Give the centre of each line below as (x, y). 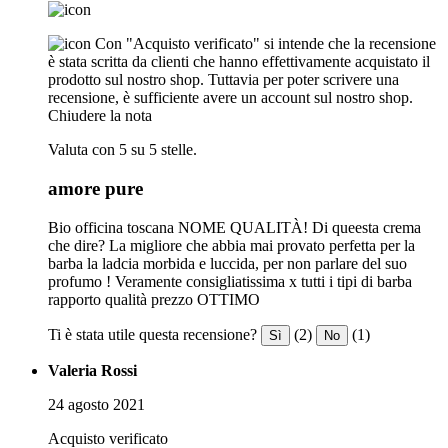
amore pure (95, 188)
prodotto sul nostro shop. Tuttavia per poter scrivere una (223, 80)
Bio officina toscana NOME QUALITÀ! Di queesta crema (234, 227)
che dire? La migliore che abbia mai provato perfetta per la (231, 245)
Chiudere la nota (100, 116)
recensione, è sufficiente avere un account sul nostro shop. (230, 98)
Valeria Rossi (92, 370)
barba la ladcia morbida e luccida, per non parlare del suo (227, 263)
